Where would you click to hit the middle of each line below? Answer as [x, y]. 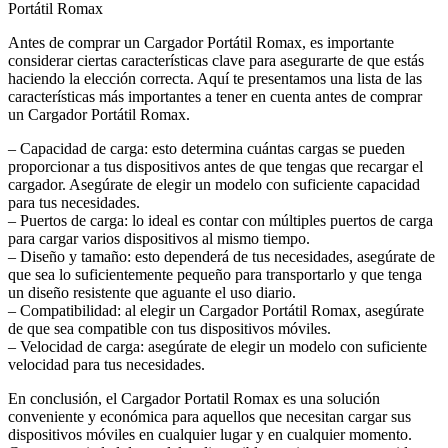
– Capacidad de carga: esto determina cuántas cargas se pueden [206, 148]
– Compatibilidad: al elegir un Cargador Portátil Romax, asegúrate [216, 310]
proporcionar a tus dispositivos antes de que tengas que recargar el [215, 166]
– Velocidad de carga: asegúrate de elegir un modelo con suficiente [217, 346]
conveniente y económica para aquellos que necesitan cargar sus [209, 416]
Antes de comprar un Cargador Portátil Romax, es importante [201, 42]
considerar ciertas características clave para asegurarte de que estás [216, 60]
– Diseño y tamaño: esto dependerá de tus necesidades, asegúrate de [221, 256]
